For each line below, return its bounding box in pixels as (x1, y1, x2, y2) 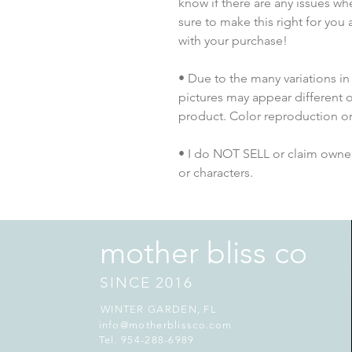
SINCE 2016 (100, 273, 194, 291)
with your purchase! (178, 33, 288, 48)
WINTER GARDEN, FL (100, 303, 218, 315)
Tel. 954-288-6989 (98, 334, 195, 346)
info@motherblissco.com (98, 319, 233, 331)
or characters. (178, 165, 253, 180)
